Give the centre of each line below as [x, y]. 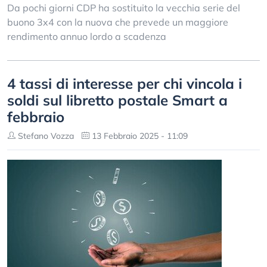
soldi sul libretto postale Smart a [117, 100]
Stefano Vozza [45, 136]
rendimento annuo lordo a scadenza [87, 36]
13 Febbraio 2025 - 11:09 [139, 136]
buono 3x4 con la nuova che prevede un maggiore [118, 22]
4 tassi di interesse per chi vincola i [125, 83]
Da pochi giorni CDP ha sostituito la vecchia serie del [124, 8]
